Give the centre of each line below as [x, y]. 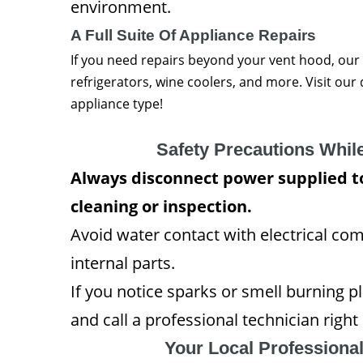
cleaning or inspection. [161, 206]
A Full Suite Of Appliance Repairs [193, 35]
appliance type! [117, 103]
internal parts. [123, 263]
